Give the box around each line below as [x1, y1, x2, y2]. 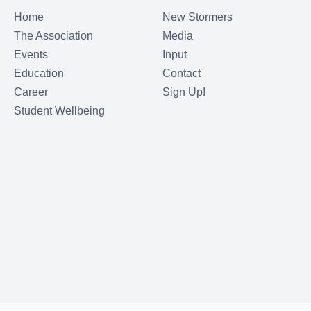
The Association [14, 29, 94, 42]
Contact [162, 67, 201, 79]
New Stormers [162, 10, 233, 23]
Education [14, 67, 64, 79]
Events [14, 48, 48, 60]
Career [14, 85, 48, 98]
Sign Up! [162, 85, 205, 98]
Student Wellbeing [14, 104, 105, 117]
